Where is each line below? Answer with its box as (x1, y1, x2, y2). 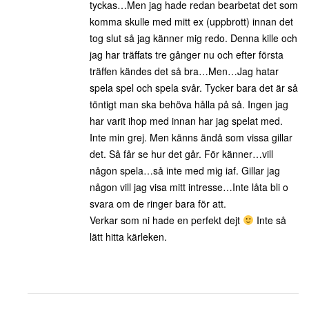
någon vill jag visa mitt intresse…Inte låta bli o (90, 180, 288, 194)
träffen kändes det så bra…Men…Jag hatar (90, 64, 279, 78)
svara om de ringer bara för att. (90, 197, 226, 210)
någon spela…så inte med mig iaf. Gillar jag (90, 163, 280, 177)
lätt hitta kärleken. (90, 230, 167, 243)
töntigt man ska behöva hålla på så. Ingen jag (90, 97, 288, 111)
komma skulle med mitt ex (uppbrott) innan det (90, 14, 293, 28)
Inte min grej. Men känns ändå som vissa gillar (90, 130, 292, 144)
